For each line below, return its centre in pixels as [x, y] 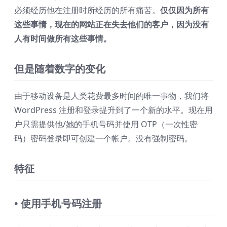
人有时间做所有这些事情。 [63, 39]
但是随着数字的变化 [60, 69]
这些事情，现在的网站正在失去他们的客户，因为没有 [111, 25]
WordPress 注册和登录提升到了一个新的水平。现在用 [113, 110]
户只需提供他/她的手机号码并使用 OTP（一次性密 [106, 124]
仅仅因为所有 [184, 10]
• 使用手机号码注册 [58, 204]
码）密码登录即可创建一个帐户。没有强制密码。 [103, 139]
